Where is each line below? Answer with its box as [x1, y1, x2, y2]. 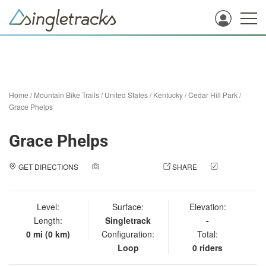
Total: [197, 228, 218, 240]
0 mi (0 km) [26, 228, 71, 240]
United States [104, 90, 148, 100]
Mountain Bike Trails [34, 90, 99, 100]
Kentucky [153, 90, 183, 100]
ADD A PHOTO [100, 161, 150, 172]
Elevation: [189, 201, 226, 213]
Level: [37, 201, 60, 213]
